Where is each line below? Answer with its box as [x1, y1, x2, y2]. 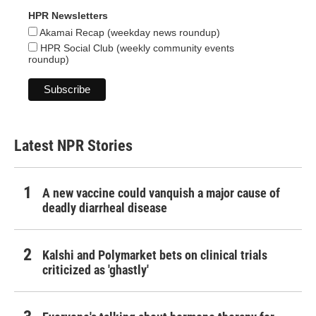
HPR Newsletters [28, 10, 108, 22]
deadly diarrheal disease [42, 200, 167, 216]
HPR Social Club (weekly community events [37, 42, 234, 54]
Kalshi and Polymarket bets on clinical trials [42, 248, 267, 263]
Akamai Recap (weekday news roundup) [37, 27, 220, 39]
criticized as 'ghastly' [42, 262, 149, 278]
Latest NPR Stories [14, 137, 133, 155]
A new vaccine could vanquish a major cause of [42, 186, 280, 201]
